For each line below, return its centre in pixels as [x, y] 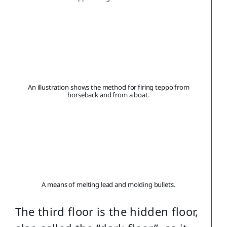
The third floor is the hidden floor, [107, 211]
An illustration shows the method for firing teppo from [109, 87]
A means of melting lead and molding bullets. [109, 185]
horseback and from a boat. [109, 95]
